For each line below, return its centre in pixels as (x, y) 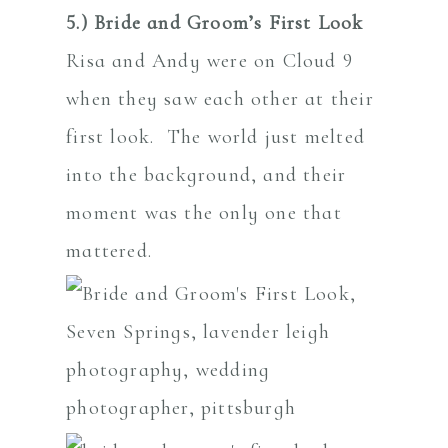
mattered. (109, 250)
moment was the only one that (204, 212)
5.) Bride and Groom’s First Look (215, 22)
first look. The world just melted (216, 136)
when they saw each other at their (220, 98)
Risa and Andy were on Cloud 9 (210, 60)
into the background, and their (206, 174)
